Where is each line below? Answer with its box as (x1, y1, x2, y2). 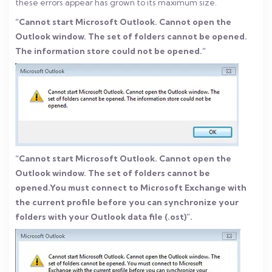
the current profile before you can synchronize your (15, 197, 239, 207)
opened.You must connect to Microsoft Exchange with (15, 183, 246, 192)
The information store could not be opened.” (15, 46, 206, 56)
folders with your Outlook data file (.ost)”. (15, 212, 192, 222)
